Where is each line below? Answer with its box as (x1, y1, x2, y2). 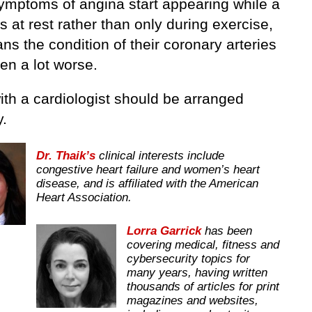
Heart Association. (36, 190, 132, 204)
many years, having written (127, 266, 267, 280)
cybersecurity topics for (127, 252, 250, 266)
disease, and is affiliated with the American (36, 176, 258, 190)
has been (201, 224, 252, 238)
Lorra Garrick (127, 224, 201, 238)
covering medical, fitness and (127, 238, 279, 252)
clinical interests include (99, 148, 224, 162)
